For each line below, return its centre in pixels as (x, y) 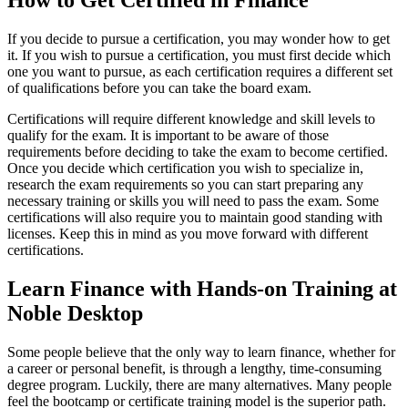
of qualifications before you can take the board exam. (159, 87)
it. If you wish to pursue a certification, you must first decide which (199, 55)
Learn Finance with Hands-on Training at (202, 288)
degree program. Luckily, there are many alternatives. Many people (199, 384)
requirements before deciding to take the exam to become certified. (198, 151)
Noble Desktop (75, 313)
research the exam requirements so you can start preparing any (185, 184)
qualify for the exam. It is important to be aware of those (168, 135)
